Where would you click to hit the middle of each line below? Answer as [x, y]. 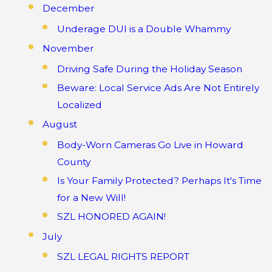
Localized [79, 104]
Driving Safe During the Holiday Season [149, 69]
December [69, 8]
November [69, 49]
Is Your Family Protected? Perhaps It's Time [159, 180]
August [60, 124]
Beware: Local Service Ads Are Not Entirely [158, 87]
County [73, 161]
